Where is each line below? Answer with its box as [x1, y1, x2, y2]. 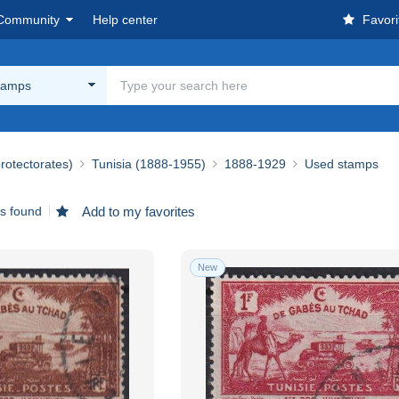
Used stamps [305, 156, 379, 171]
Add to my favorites [79, 203, 195, 219]
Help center [93, 12, 158, 27]
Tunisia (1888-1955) [92, 156, 206, 171]
